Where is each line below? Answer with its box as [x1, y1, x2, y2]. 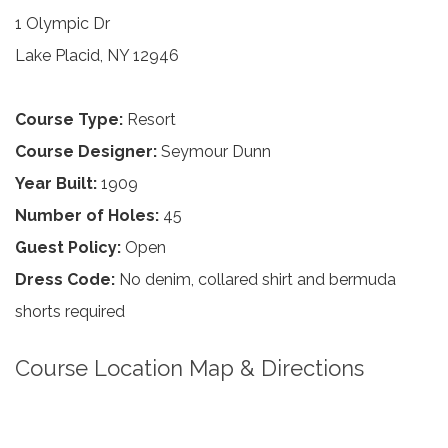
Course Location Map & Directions [15, 355, 364, 381]
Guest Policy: [15, 238, 121, 257]
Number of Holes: [15, 206, 159, 225]
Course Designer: [15, 142, 157, 161]
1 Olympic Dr [15, 14, 110, 33]
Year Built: [15, 174, 97, 193]
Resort [123, 110, 176, 129]
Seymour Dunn [157, 142, 271, 161]
